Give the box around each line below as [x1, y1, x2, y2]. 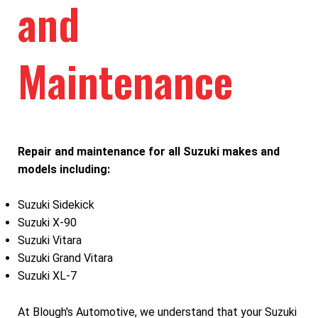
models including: [18, 162, 110, 176]
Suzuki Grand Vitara [18, 251, 113, 265]
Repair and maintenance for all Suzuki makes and [18, 144, 280, 158]
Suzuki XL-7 [18, 269, 77, 283]
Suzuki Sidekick [18, 198, 94, 212]
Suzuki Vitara [18, 234, 82, 248]
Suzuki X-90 [18, 216, 77, 230]
